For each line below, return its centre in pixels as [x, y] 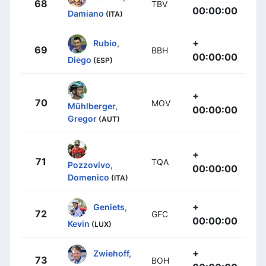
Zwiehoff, [112, 253]
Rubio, [106, 43]
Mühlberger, [93, 106]
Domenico [88, 177]
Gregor [82, 118]
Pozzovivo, [90, 164]
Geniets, [110, 207]
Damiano [86, 13]
